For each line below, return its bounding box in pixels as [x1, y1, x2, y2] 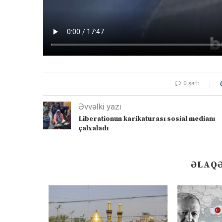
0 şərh [183, 80, 200, 87]
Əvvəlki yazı [78, 102, 121, 112]
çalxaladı [78, 124, 109, 133]
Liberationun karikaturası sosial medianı [78, 114, 215, 124]
